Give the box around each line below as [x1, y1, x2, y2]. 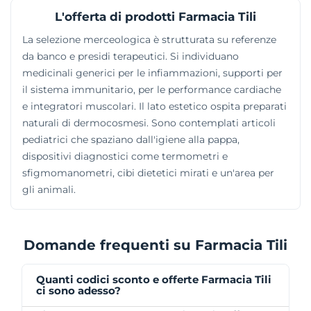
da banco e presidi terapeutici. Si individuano [22, 49, 239, 62]
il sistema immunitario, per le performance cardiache [22, 83, 281, 96]
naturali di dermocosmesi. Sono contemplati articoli [22, 116, 276, 129]
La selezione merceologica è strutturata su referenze [22, 33, 276, 46]
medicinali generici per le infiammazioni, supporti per [22, 66, 283, 79]
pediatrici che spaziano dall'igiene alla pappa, [22, 133, 239, 146]
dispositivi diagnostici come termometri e [22, 149, 228, 162]
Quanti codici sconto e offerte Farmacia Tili [36, 272, 271, 286]
